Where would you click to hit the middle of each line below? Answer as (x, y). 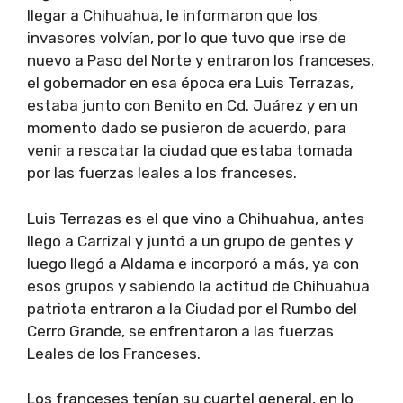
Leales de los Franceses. (114, 353)
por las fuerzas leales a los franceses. (162, 173)
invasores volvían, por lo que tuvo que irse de (187, 38)
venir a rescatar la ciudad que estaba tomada (190, 151)
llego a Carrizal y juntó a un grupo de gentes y (190, 241)
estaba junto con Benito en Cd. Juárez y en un (193, 106)
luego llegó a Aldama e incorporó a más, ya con (193, 263)
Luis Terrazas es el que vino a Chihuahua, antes (196, 218)
